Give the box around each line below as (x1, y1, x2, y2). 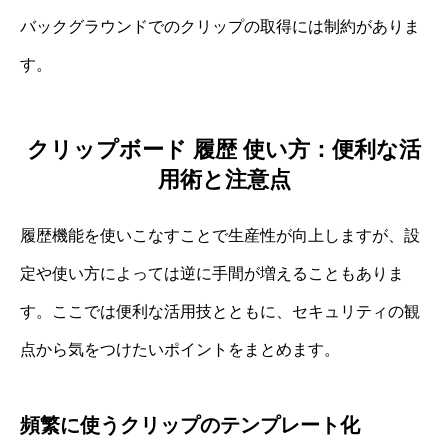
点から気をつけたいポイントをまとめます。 (20, 340, 340, 358)
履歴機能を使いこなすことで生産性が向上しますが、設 (20, 226, 420, 244)
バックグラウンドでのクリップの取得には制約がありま (20, 17, 420, 35)
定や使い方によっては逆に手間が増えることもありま (20, 264, 404, 282)
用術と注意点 (157, 166, 291, 192)
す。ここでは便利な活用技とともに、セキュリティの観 (20, 302, 420, 320)
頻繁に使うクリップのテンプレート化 (20, 413, 360, 436)
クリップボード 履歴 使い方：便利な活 (27, 136, 421, 162)
